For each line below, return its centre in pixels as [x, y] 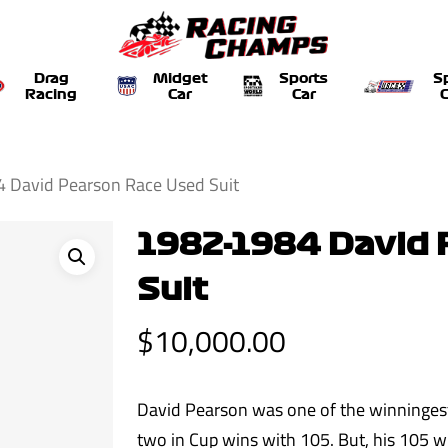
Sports [304, 78]
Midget [180, 78]
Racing [51, 94]
